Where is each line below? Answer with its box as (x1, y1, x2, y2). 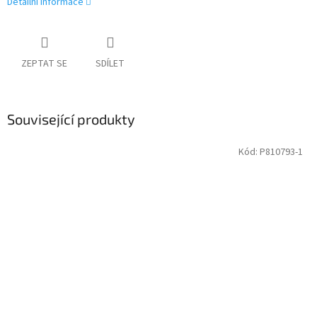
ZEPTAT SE (21, 57, 67, 71)
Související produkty (7, 110, 135, 128)
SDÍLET (96, 57, 125, 71)
